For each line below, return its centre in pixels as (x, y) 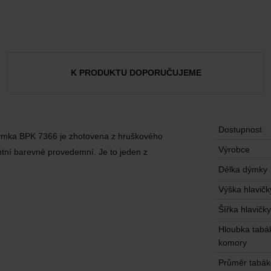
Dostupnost (240, 129)
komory (233, 243)
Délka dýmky (243, 169)
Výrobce (234, 149)
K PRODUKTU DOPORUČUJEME (136, 72)
